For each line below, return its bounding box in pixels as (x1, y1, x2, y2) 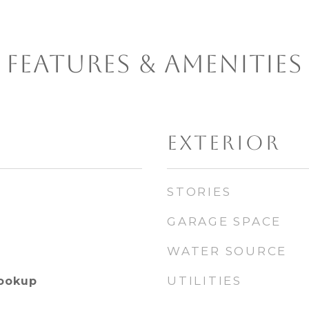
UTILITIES (167, 274, 242, 288)
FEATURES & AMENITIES (6, 50, 303, 78)
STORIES (167, 185, 232, 199)
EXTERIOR (167, 131, 281, 154)
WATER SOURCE (167, 244, 287, 258)
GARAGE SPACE (167, 215, 281, 228)
